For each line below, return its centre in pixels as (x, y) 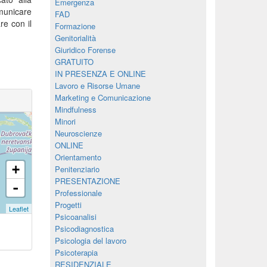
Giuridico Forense (85, 50)
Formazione (75, 26)
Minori (65, 121)
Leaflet (18, 209)
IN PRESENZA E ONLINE (100, 74)
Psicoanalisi (75, 217)
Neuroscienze (78, 133)
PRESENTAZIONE (87, 181)
